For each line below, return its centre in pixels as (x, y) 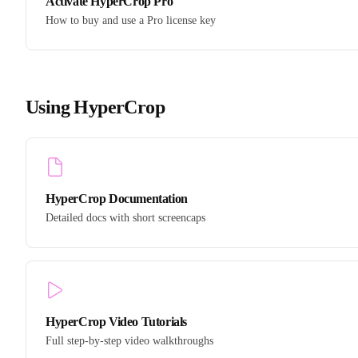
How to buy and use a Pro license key (131, 20)
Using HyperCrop (95, 107)
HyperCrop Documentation (117, 199)
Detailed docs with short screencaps (125, 218)
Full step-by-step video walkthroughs (129, 341)
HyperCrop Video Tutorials (116, 322)
